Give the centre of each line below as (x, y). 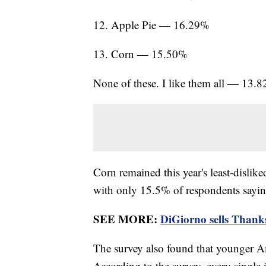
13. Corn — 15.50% (140, 54)
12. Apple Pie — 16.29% (151, 25)
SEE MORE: (127, 219)
